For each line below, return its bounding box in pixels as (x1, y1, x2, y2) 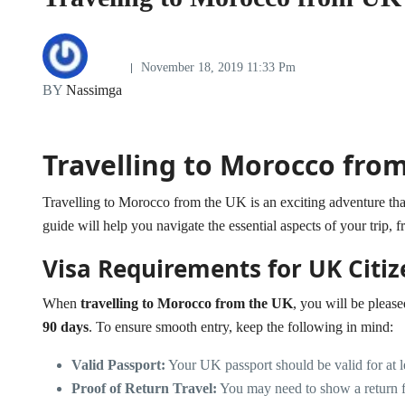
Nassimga (62, 82, 122, 99)
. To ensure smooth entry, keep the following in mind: (89, 319, 393, 335)
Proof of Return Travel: (71, 381, 217, 397)
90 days (42, 319, 89, 335)
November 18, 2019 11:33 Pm (141, 61, 296, 75)
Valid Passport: (71, 357, 165, 373)
